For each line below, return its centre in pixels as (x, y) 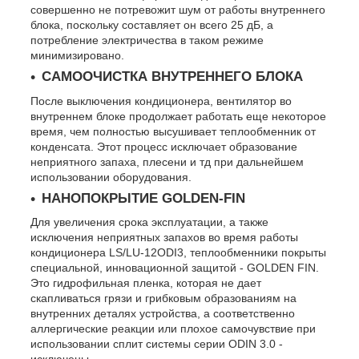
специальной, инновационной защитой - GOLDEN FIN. (175, 268)
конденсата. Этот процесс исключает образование (164, 146)
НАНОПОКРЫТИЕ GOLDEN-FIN (143, 198)
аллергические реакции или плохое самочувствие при (173, 329)
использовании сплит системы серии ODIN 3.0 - (157, 344)
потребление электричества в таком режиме (147, 40)
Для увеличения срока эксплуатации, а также (149, 222)
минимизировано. (77, 55)
